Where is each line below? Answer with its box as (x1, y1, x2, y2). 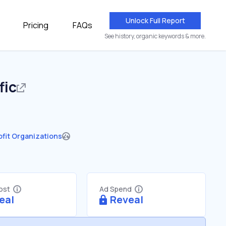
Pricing (23, 20, 48, 31)
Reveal (110, 193, 143, 206)
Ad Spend (99, 184, 132, 194)
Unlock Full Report (125, 16, 185, 25)
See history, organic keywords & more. (104, 32, 206, 40)
